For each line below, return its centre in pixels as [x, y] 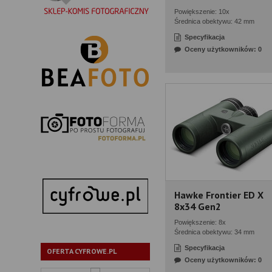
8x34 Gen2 [198, 206]
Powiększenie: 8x [200, 222]
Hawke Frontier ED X [219, 195]
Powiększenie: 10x [202, 12]
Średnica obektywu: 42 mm [214, 21]
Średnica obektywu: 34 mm [214, 232]
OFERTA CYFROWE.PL [82, 251]
